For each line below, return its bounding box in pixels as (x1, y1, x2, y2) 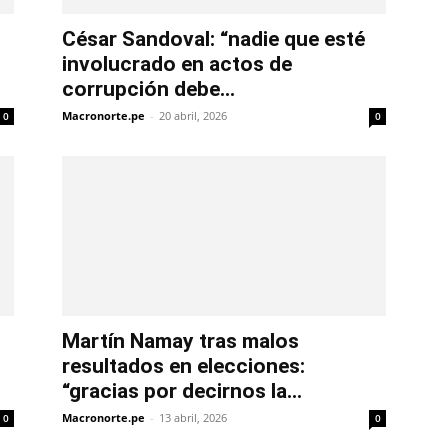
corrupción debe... (62, 77, 235, 102)
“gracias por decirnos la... (62, 379, 302, 404)
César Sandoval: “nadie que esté (62, 27, 365, 52)
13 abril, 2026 (159, 410, 227, 426)
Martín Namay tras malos (62, 329, 299, 354)
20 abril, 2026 (159, 108, 227, 124)
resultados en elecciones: (62, 354, 305, 379)
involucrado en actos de (62, 52, 292, 77)
